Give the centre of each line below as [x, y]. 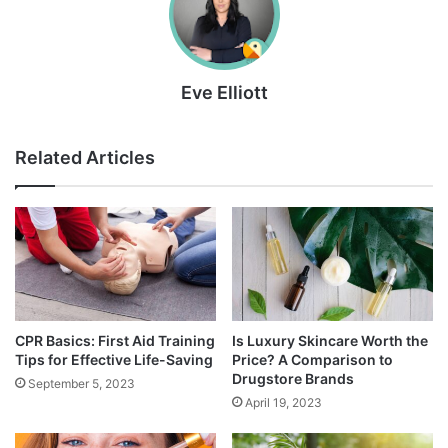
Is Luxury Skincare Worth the [330, 340]
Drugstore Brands [293, 378]
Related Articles [85, 158]
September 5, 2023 [81, 383]
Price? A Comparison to [312, 359]
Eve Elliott [224, 93]
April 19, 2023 [283, 402]
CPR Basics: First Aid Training [115, 340]
